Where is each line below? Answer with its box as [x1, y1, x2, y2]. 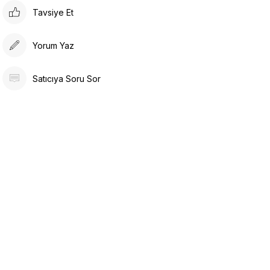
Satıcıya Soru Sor [33, 73, 101, 84]
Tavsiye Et [33, 7, 74, 17]
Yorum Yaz [33, 40, 75, 51]
